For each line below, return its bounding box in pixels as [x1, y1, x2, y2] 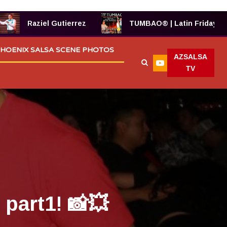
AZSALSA [174, 53, 208, 61]
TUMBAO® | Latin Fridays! [115, 19, 210, 27]
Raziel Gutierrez [13, 19, 72, 27]
